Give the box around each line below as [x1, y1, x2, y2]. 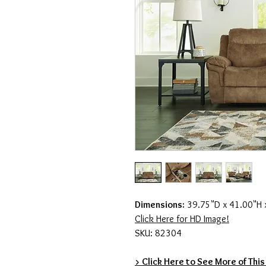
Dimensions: [135, 199, 185, 211]
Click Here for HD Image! [135, 213, 229, 225]
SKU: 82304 [135, 227, 182, 239]
